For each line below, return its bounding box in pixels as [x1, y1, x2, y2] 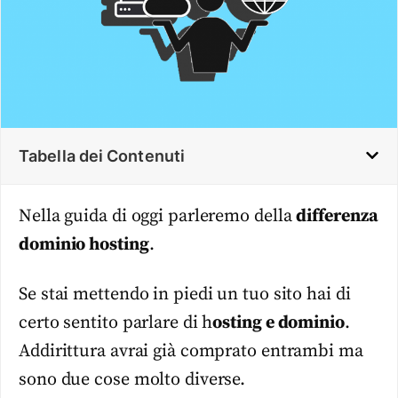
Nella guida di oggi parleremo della [19, 204, 297, 227]
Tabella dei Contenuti [19, 146, 186, 165]
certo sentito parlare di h [19, 312, 213, 335]
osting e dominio [212, 312, 345, 335]
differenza [296, 204, 378, 227]
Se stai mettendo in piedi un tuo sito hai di [19, 283, 351, 306]
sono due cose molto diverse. [19, 369, 246, 392]
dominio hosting [19, 233, 149, 256]
